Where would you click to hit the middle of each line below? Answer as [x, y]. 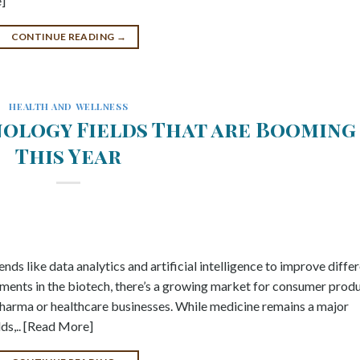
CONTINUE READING [63, 37]
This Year [69, 155]
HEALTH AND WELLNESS [69, 107]
